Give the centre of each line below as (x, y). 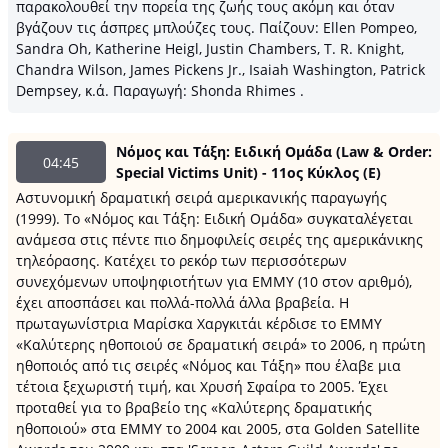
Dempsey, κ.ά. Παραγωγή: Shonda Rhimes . (160, 90)
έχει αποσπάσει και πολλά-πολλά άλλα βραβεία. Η (182, 302)
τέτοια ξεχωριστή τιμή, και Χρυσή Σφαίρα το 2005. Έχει (202, 386)
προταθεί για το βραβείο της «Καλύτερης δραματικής (194, 407)
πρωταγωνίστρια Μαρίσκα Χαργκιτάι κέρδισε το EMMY (199, 323)
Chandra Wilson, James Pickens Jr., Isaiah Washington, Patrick (220, 69)
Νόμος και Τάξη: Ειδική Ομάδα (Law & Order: (274, 151)
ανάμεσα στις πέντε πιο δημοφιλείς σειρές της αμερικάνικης (219, 239)
